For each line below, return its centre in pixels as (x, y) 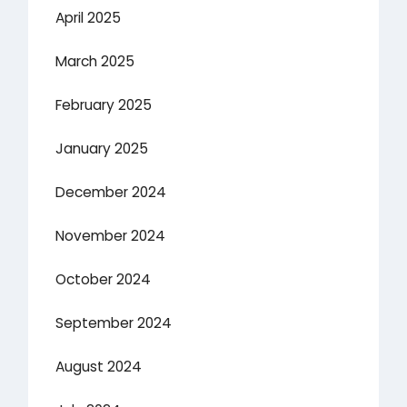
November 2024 (111, 236)
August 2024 (99, 367)
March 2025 (95, 62)
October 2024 (104, 280)
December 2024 (111, 193)
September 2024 (114, 323)
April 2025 (89, 18)
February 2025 (104, 105)
